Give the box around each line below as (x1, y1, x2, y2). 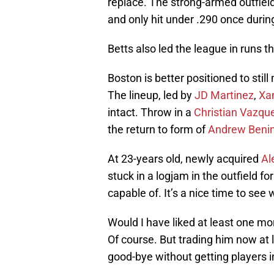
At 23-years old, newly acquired (108, 152, 261, 166)
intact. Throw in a (108, 106, 194, 119)
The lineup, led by (108, 89, 194, 102)
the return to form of (108, 123, 208, 136)
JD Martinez (194, 89, 254, 102)
